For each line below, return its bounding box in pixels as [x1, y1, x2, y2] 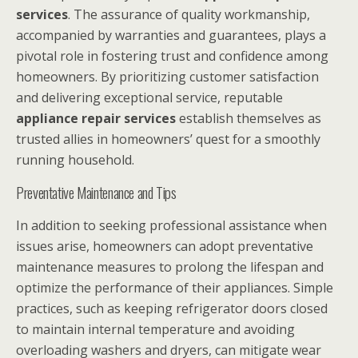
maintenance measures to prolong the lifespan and [16, 258, 324, 276]
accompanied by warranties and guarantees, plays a [16, 26, 326, 45]
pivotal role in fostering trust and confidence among [16, 47, 328, 66]
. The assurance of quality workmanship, [68, 6, 310, 24]
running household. [16, 151, 134, 169]
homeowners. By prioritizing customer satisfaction [16, 68, 319, 86]
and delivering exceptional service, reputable [16, 89, 283, 107]
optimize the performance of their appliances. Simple [16, 279, 333, 297]
